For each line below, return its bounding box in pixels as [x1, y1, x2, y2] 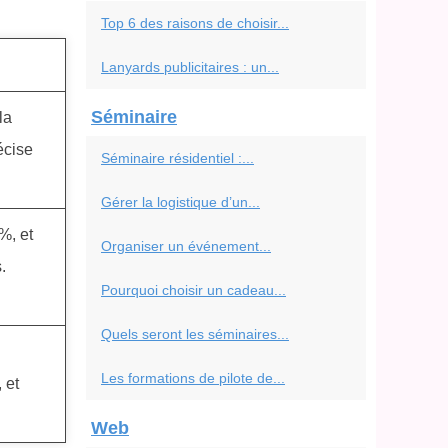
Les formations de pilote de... [101, 370, 285, 386]
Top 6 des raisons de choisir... [101, 15, 289, 31]
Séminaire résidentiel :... [101, 150, 254, 166]
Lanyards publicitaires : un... [101, 59, 279, 75]
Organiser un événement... [101, 238, 271, 254]
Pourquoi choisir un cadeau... [101, 282, 286, 298]
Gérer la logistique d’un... [101, 194, 260, 210]
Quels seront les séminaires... [101, 326, 289, 342]
